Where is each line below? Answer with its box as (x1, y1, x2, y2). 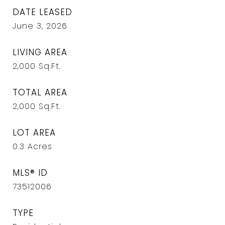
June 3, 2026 (13, 20, 67, 32)
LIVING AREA (13, 46, 67, 58)
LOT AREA (13, 127, 56, 139)
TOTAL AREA (13, 86, 67, 98)
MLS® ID (13, 167, 48, 179)
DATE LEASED (13, 6, 72, 18)
